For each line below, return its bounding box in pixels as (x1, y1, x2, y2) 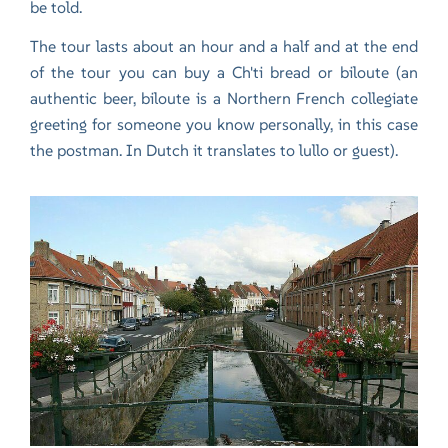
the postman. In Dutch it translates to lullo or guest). (30, 139, 399, 160)
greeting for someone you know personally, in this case (30, 113, 418, 134)
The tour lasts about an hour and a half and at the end (30, 35, 418, 56)
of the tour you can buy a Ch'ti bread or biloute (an (30, 61, 418, 82)
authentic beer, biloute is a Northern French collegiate (30, 87, 418, 108)
